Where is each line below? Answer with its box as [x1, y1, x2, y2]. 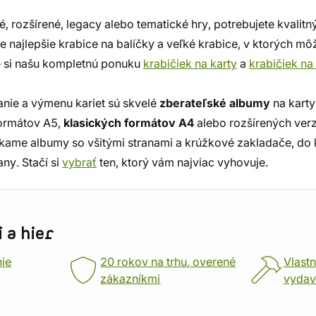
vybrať [62, 155, 97, 169]
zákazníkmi [100, 272, 161, 286]
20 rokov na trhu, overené [100, 255, 236, 269]
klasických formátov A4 [63, 116, 194, 130]
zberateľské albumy [159, 96, 270, 110]
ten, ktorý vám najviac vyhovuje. [97, 155, 268, 169]
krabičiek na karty [143, 56, 237, 71]
